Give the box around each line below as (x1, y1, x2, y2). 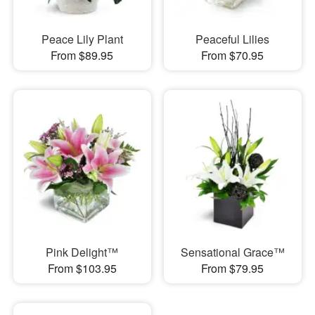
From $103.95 (47, 260, 117, 276)
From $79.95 (201, 260, 264, 276)
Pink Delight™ (46, 244, 119, 260)
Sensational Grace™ (180, 244, 285, 260)
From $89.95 (51, 46, 114, 63)
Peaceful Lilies (195, 30, 270, 47)
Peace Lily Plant (41, 30, 123, 47)
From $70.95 (201, 46, 264, 63)
